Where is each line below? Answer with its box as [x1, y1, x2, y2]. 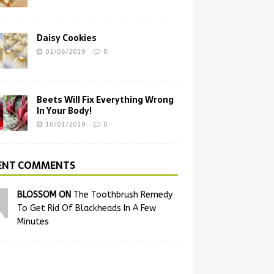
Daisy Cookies [36, 31, 97, 45]
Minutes [17, 217, 49, 227]
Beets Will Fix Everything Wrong [36, 93, 174, 106]
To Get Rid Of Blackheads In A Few [17, 203, 156, 213]
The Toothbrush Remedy [73, 190, 172, 200]
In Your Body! [36, 104, 92, 117]
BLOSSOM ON [17, 190, 73, 200]
